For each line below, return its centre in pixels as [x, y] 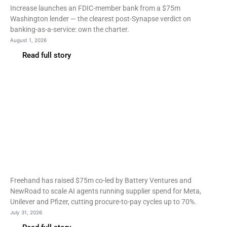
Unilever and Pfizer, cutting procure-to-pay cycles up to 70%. [103, 202]
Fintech [33, 118]
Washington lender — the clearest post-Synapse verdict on [101, 19]
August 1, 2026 [28, 40]
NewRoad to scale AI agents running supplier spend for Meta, [106, 191]
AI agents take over [82, 150]
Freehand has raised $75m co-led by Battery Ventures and [101, 180]
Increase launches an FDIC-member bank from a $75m [95, 8]
